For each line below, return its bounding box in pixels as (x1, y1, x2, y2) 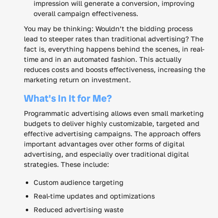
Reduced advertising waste (34, 205, 124, 214)
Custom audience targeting (34, 178, 124, 186)
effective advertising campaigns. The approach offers (24, 129, 200, 138)
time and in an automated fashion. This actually (24, 54, 182, 63)
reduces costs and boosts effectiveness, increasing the (24, 65, 205, 73)
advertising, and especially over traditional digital (24, 149, 189, 158)
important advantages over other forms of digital (24, 139, 184, 148)
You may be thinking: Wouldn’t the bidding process (24, 24, 193, 33)
